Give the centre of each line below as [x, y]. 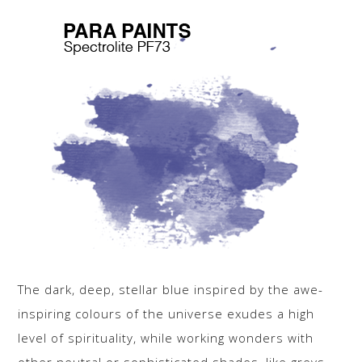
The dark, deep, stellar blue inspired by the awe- [171, 290]
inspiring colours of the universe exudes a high [166, 314]
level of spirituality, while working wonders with [166, 338]
